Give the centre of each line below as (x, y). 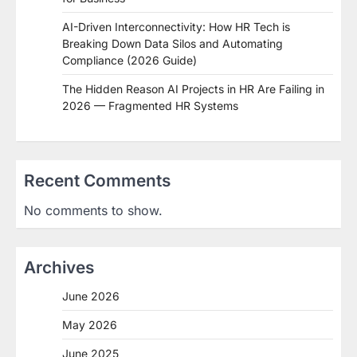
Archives (59, 268)
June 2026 (91, 296)
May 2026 (90, 325)
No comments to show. (93, 211)
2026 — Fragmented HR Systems (150, 106)
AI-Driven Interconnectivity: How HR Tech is (176, 27)
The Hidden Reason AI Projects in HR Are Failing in (193, 89)
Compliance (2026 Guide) (129, 61)
